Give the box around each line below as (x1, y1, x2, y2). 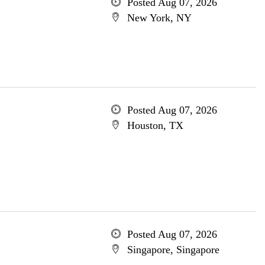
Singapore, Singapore (127, 244, 219, 256)
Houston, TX (127, 119, 183, 131)
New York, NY (127, 12, 192, 24)
